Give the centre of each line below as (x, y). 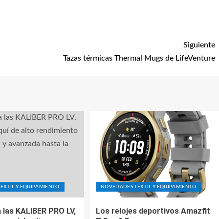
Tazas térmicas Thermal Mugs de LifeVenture (139, 58)
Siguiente (199, 45)
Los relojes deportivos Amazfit (153, 211)
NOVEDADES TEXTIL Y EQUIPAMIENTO (148, 187)
